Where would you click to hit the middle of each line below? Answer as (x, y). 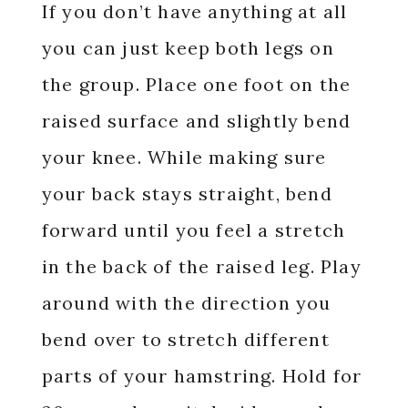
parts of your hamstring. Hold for (202, 376)
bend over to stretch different (185, 340)
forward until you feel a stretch (194, 230)
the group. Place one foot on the (196, 85)
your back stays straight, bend (187, 194)
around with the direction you (186, 303)
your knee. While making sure (184, 158)
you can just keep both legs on (188, 48)
